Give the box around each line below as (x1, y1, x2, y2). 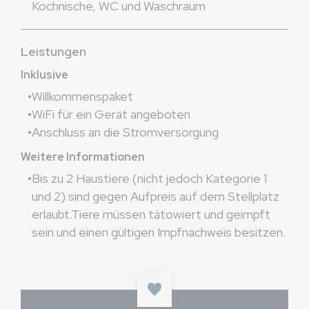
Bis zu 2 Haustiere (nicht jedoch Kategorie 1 (32, 170, 267, 187)
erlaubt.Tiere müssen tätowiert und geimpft (32, 206, 270, 223)
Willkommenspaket (32, 88, 133, 105)
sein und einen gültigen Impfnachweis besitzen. (32, 224, 286, 241)
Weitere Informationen (21, 150, 145, 165)
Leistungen (21, 43, 86, 60)
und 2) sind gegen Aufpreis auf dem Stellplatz (32, 188, 279, 205)
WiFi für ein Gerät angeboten (32, 106, 190, 123)
